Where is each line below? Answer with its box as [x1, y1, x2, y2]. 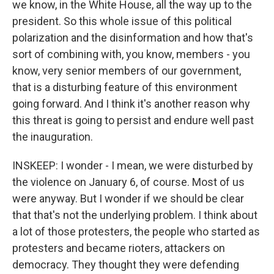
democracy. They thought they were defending [12, 258, 239, 271]
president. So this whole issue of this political [12, 15, 232, 28]
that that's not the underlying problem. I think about [12, 209, 257, 221]
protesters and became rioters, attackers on [12, 242, 225, 254]
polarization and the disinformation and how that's [12, 31, 253, 44]
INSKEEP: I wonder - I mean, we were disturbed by [12, 159, 253, 172]
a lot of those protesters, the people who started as [12, 225, 260, 238]
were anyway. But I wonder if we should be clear [12, 192, 244, 205]
